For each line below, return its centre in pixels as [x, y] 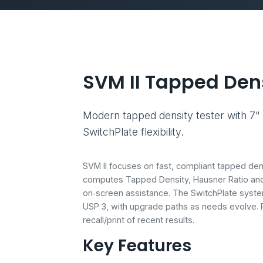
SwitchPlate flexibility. [133, 132]
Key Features [137, 246]
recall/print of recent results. [139, 220]
